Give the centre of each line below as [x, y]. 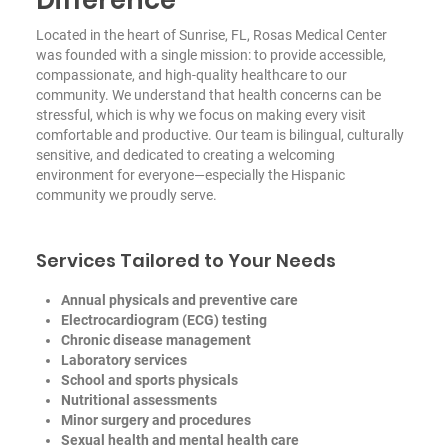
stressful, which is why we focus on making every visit [200, 114]
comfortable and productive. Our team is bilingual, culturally [219, 134]
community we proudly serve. [126, 194]
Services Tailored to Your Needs [185, 260]
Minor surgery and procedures [155, 419]
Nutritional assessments [138, 399]
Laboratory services [123, 359]
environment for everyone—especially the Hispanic [190, 174]
